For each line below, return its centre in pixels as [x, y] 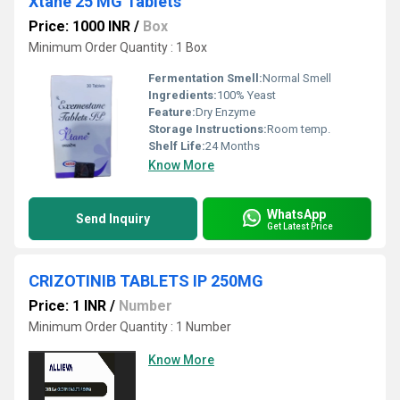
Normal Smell [297, 78]
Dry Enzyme [225, 112]
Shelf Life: [177, 146]
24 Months [233, 146]
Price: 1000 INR [79, 26]
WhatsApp [296, 214]
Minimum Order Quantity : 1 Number [130, 327]
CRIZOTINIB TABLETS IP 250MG [146, 281]
